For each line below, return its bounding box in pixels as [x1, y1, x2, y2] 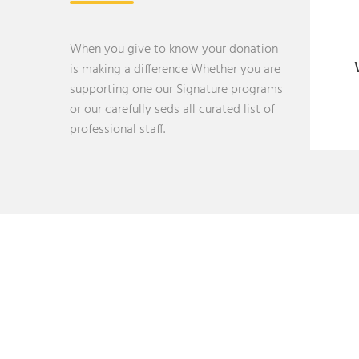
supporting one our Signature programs [70, 79, 283, 100]
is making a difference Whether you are [70, 59, 280, 80]
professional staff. [70, 119, 165, 140]
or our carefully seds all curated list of [70, 99, 275, 120]
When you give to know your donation [70, 39, 278, 60]
